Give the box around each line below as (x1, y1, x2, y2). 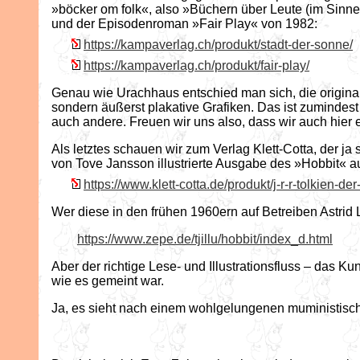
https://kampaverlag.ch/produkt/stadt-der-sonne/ (84, 37, 353, 51)
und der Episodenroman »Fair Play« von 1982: (51, 16, 317, 31)
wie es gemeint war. (51, 273, 164, 288)
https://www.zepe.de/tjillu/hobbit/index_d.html (77, 231, 333, 246)
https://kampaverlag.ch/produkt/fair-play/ (84, 58, 309, 72)
